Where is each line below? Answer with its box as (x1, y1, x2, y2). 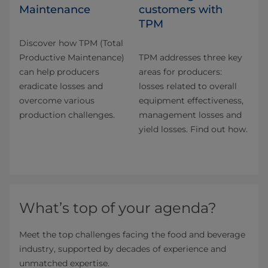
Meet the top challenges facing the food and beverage (19, 229, 245, 240)
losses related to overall (139, 80, 237, 92)
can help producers (19, 66, 99, 77)
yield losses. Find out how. (139, 123, 248, 135)
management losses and (139, 109, 242, 120)
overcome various (19, 95, 95, 106)
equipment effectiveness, (139, 95, 243, 106)
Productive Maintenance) (19, 51, 124, 63)
